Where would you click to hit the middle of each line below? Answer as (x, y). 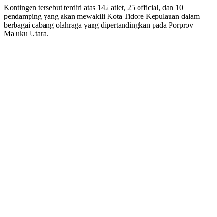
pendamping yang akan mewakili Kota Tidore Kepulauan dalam (102, 16)
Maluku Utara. (26, 34)
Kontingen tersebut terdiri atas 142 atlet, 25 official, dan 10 (93, 8)
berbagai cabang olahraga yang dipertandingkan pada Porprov (99, 25)
